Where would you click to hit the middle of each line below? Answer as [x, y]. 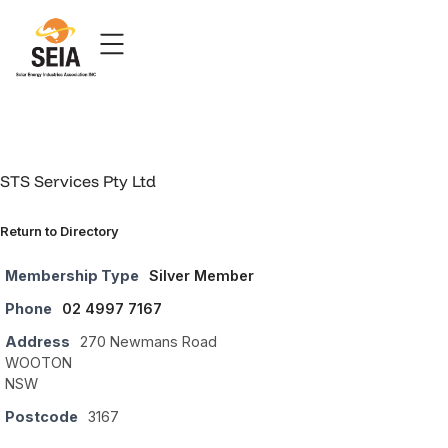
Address [37, 342]
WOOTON [38, 363]
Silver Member [201, 276]
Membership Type [72, 276]
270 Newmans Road [148, 342]
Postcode [41, 417]
